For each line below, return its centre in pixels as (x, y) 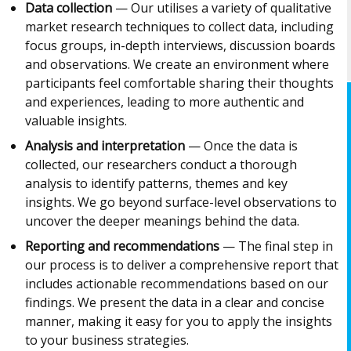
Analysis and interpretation (105, 146)
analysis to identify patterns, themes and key (156, 183)
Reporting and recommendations (122, 246)
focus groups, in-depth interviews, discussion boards (180, 45)
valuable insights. (76, 121)
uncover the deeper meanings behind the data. (162, 221)
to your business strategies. (107, 340)
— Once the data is (241, 146)
